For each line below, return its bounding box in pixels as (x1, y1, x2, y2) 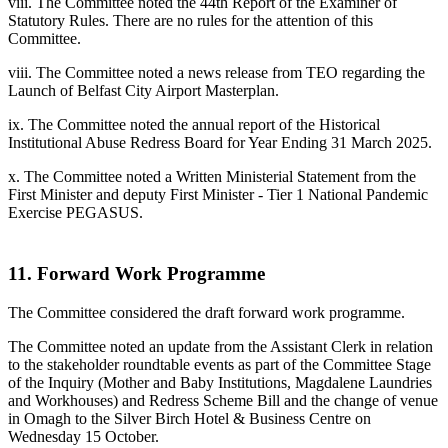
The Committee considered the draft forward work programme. (8, 303, 405, 321)
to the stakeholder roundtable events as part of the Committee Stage (8, 355, 431, 373)
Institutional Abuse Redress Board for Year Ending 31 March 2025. (8, 134, 432, 152)
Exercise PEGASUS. (8, 204, 143, 222)
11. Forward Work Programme (8, 263, 265, 285)
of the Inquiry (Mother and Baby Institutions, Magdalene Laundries (8, 373, 432, 391)
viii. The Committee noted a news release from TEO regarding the (8, 64, 425, 82)
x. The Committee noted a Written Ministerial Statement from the (8, 168, 416, 186)
